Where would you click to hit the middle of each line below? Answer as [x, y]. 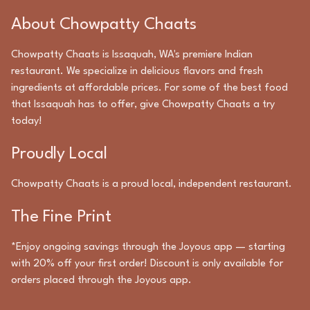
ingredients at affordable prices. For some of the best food [149, 88]
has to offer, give [119, 105]
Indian [239, 55]
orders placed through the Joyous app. [101, 281]
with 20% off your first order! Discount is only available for [147, 264]
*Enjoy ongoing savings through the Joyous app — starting [148, 247]
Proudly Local [59, 154]
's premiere [198, 55]
